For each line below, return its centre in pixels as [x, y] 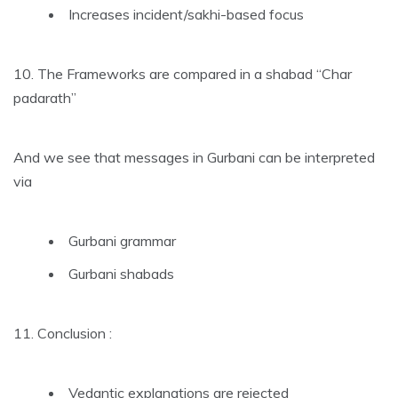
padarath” [45, 97]
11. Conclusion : [63, 333]
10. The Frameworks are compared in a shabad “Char [183, 73]
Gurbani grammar [122, 240]
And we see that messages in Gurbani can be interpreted [194, 157]
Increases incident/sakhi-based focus [186, 14]
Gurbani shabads [121, 273]
